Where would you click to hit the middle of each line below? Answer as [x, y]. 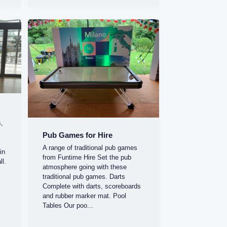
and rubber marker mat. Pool [85, 196]
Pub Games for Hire [78, 135]
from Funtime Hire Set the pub [87, 157]
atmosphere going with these [85, 167]
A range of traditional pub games [90, 147]
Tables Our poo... [68, 205]
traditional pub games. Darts [84, 176]
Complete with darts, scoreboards [92, 186]
